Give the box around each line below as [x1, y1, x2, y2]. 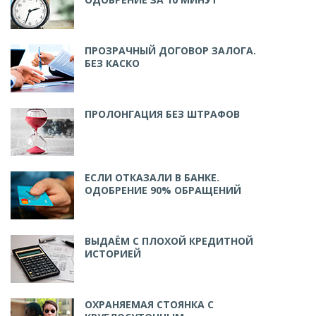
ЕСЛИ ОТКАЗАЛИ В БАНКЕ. [85, 171, 219, 184]
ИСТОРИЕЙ [85, 247, 141, 260]
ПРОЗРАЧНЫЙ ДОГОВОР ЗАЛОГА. [85, 44, 256, 57]
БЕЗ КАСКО [85, 56, 140, 70]
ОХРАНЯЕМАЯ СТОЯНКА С [85, 298, 214, 311]
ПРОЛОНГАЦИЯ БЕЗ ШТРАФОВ [85, 107, 240, 121]
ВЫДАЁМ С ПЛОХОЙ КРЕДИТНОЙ [85, 234, 253, 248]
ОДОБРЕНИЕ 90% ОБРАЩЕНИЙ [85, 183, 241, 197]
